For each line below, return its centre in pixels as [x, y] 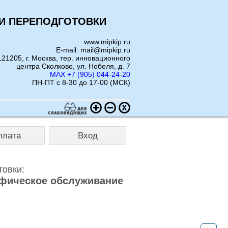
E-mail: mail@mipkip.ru [93, 50]
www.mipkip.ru [107, 42]
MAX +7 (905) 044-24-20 [90, 74]
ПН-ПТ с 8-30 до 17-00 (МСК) [81, 82]
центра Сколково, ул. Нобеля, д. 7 [73, 66]
